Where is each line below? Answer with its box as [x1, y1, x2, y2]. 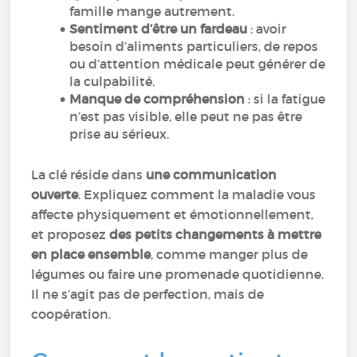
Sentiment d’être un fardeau [69, 21, 248, 37]
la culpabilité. [69, 73, 155, 89]
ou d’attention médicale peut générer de [69, 56, 326, 72]
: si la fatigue [245, 91, 326, 107]
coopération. [31, 306, 112, 322]
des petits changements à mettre [109, 226, 322, 242]
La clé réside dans [31, 167, 147, 182]
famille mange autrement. [69, 3, 235, 19]
